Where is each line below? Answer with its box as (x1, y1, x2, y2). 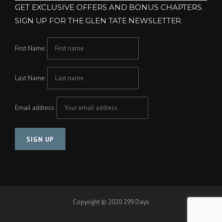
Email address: (15, 103, 56, 112)
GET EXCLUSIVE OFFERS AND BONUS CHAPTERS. (15, 2, 203, 12)
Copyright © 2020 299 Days (73, 197, 149, 206)
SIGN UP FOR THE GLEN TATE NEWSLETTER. (15, 15, 183, 25)
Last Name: (15, 73, 46, 82)
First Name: (15, 44, 46, 53)
